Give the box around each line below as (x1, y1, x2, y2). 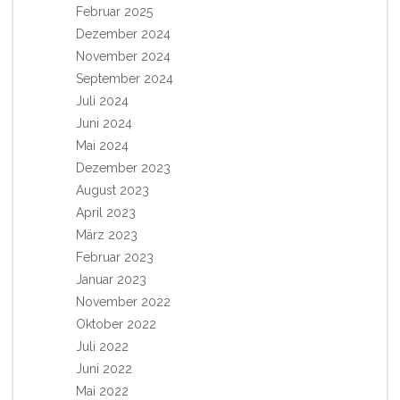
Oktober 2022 (76, 316, 156, 331)
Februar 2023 (76, 249, 154, 264)
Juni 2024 (76, 115, 132, 130)
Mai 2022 (76, 383, 129, 398)
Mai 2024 (76, 137, 129, 153)
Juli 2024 (76, 93, 129, 108)
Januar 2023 (76, 271, 146, 287)
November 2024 (76, 48, 171, 63)
